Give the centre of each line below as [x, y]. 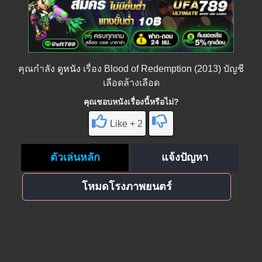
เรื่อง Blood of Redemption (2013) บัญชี [162, 69]
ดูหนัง [69, 69]
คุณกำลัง [38, 69]
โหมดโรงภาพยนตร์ [127, 186]
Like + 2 [126, 124]
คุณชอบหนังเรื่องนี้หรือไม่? [131, 102]
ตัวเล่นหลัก [75, 158]
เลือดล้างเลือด [131, 83]
